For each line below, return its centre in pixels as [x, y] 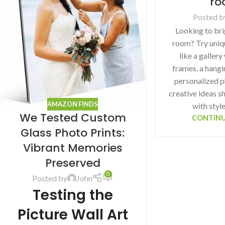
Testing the [73, 195]
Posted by [49, 178]
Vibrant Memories [73, 148]
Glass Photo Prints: [73, 133]
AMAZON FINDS [73, 104]
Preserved [73, 163]
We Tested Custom [73, 118]
